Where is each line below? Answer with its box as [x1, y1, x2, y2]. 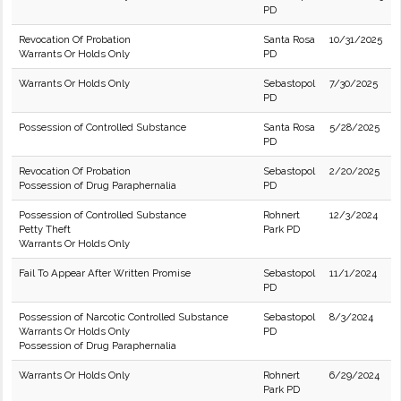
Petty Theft [19, 223, 71, 235]
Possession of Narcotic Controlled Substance [19, 311, 228, 323]
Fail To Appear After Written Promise [19, 267, 191, 279]
